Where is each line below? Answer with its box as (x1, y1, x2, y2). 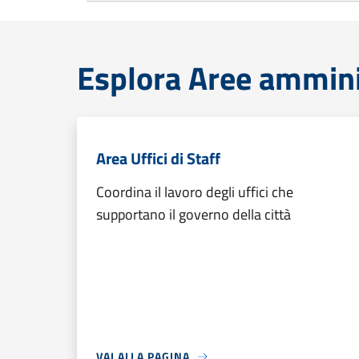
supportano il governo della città (96, 204, 291, 225)
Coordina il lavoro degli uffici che (96, 181, 293, 203)
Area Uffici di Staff (96, 146, 220, 171)
